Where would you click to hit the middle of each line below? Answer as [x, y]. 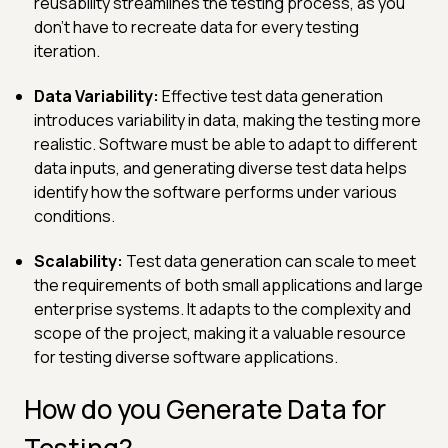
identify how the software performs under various [215, 191]
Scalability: [78, 260]
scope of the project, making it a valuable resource [220, 332]
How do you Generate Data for [205, 408]
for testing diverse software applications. [186, 356]
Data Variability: [96, 95]
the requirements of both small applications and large [228, 284]
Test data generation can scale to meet [269, 260]
